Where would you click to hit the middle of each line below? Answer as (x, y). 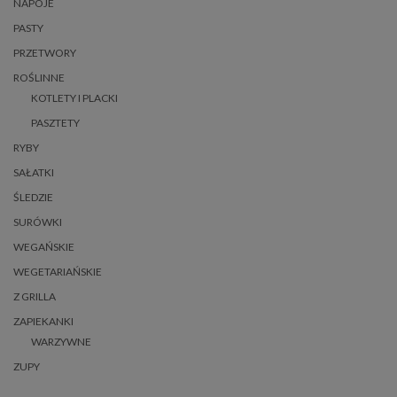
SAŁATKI (34, 173)
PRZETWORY (45, 53)
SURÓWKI (38, 222)
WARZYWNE (61, 342)
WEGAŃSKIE (44, 247)
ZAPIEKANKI (43, 322)
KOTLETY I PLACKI (74, 98)
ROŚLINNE (39, 78)
